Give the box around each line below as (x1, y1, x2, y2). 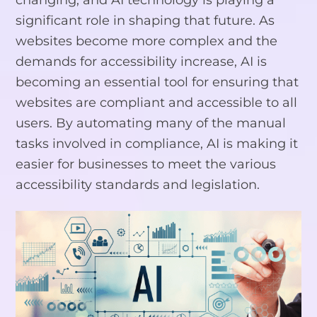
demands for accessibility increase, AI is (16, 54, 267, 69)
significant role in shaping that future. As (16, 13, 275, 28)
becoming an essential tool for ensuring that (16, 74, 299, 90)
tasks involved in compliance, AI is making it (16, 136, 299, 151)
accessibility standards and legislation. (16, 177, 260, 192)
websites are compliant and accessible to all (16, 95, 298, 110)
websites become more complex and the (16, 33, 278, 49)
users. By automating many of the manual (16, 115, 287, 131)
